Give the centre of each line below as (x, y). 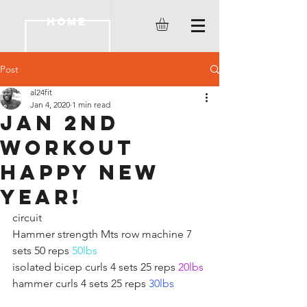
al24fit (41, 92)
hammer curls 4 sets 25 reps (81, 283)
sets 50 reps (42, 250)
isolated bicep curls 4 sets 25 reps (95, 267)
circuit (28, 218)
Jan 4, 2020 (50, 105)
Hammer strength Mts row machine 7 (103, 234)
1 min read (91, 105)
